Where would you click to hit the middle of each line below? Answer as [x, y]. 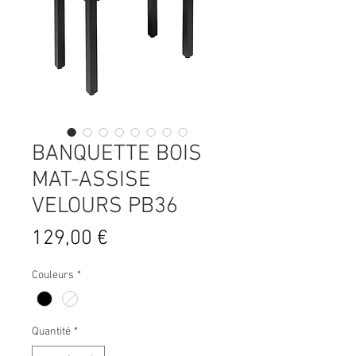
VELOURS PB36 [105, 207]
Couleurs [53, 275]
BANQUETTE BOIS [117, 154]
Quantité [51, 332]
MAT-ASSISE [91, 180]
